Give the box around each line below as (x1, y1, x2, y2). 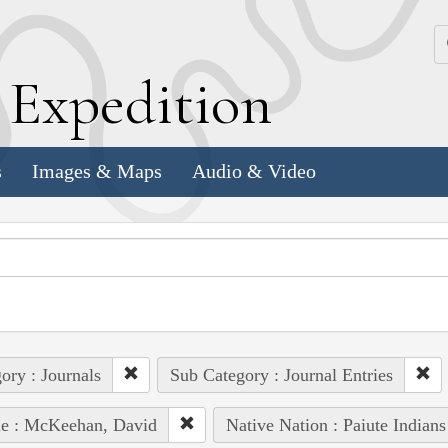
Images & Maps (32, 160, 162, 183)
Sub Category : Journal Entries (169, 364, 393, 385)
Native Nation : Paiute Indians (225, 414, 446, 435)
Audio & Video (192, 160, 316, 183)
